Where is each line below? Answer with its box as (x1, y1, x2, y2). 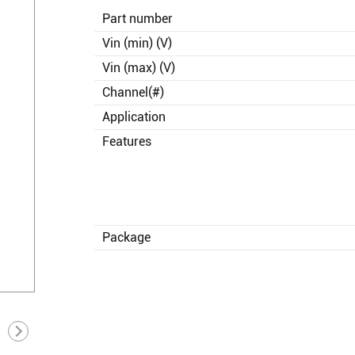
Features (102, 133, 151, 149)
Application (102, 109, 166, 124)
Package (102, 229, 151, 245)
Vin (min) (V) (102, 35, 172, 51)
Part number (102, 10, 173, 26)
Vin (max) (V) (102, 59, 175, 75)
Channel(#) (102, 84, 164, 100)
